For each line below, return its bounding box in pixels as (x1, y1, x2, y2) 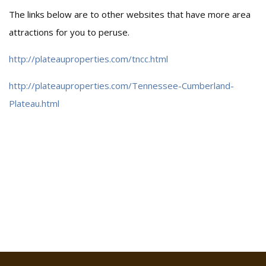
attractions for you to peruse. (9, 26, 129, 38)
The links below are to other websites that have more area (9, 8, 251, 20)
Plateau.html (9, 97, 59, 109)
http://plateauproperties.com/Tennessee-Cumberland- (9, 80, 234, 91)
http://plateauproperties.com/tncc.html (9, 53, 168, 65)
